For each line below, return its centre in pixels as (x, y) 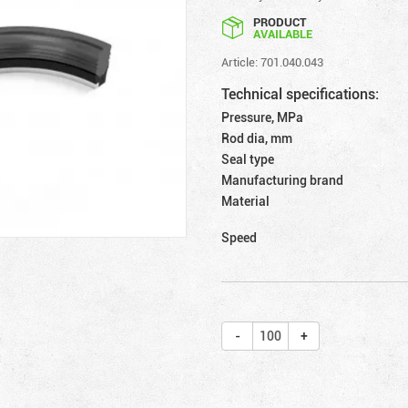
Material (246, 200)
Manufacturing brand (283, 179)
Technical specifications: (301, 93)
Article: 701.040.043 (273, 61)
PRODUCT (280, 21)
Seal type (248, 158)
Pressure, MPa (263, 117)
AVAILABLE (283, 33)
